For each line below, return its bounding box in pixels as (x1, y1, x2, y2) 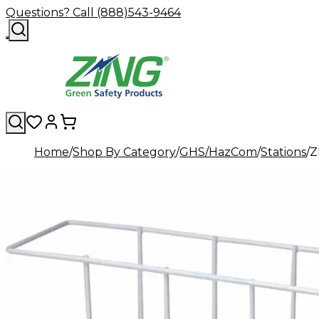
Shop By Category (73, 145, 176, 159)
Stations (261, 145, 306, 159)
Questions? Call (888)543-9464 (6, 6, 181, 19)
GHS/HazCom (179, 145, 257, 159)
